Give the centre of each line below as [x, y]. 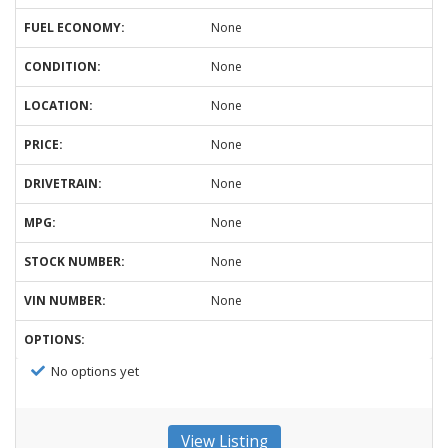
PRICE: [43, 144]
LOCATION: [58, 105]
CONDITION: [62, 66]
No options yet [95, 371]
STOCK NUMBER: [74, 261]
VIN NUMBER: [65, 300]
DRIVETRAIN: [63, 183]
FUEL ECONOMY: [74, 27]
